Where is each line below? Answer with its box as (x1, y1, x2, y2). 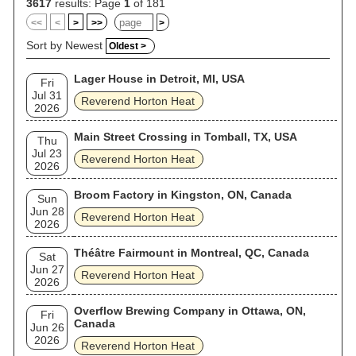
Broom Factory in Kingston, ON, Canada (74, 188, 292, 201)
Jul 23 (32, 147, 62, 160)
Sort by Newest (26, 39, 106, 52)
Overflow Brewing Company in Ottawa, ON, (74, 304, 306, 317)
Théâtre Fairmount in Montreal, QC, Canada (74, 246, 309, 259)
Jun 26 (29, 321, 64, 334)
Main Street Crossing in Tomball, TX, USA (74, 130, 297, 143)
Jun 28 (29, 205, 64, 218)
